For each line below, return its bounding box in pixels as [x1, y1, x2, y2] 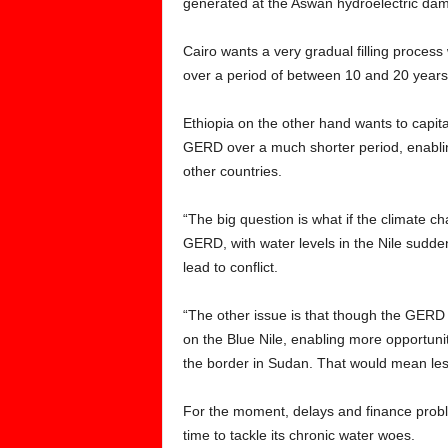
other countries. [182, 163, 282, 179]
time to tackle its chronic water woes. [182, 427, 415, 443]
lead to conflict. [182, 259, 278, 275]
